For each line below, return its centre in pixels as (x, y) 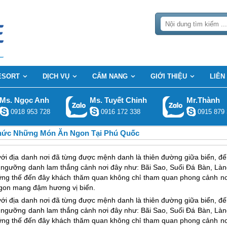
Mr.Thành (203, 100)
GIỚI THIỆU (169, 76)
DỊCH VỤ (56, 76)
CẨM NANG (110, 76)
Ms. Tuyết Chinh (118, 100)
